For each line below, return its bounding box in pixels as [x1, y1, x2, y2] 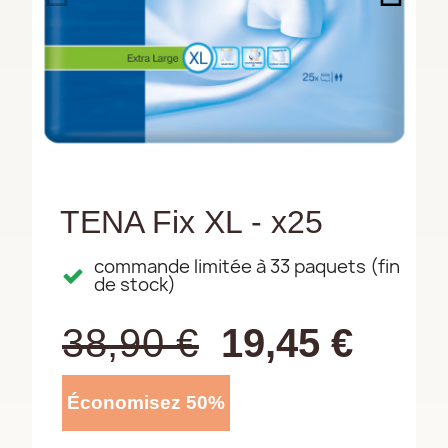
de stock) [94, 272, 176, 297]
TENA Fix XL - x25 [60, 204, 323, 240]
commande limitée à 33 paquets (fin [94, 254, 400, 279]
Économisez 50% [67, 392, 225, 413]
